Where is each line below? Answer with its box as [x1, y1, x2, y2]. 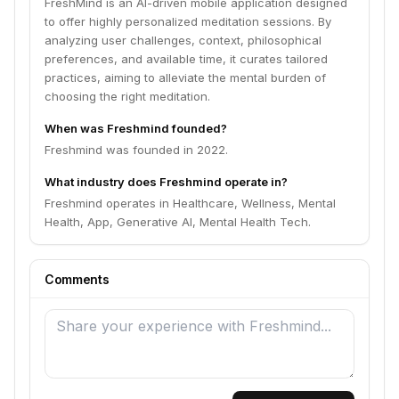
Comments [45, 272, 110, 287]
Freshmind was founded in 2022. [45, 142, 228, 157]
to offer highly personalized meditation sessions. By [45, 14, 331, 28]
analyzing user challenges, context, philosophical [45, 33, 322, 47]
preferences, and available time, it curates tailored [45, 52, 328, 66]
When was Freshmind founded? [45, 121, 227, 135]
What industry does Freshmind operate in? [45, 175, 288, 189]
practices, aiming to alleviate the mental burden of [45, 70, 326, 85]
